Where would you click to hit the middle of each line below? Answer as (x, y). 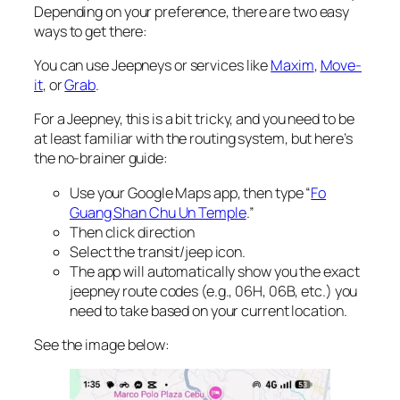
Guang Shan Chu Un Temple (158, 212)
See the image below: (102, 344)
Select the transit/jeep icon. (158, 251)
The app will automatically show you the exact (215, 271)
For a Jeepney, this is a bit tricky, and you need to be (194, 119)
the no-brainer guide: (101, 158)
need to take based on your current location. (208, 310)
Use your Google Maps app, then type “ (191, 192)
